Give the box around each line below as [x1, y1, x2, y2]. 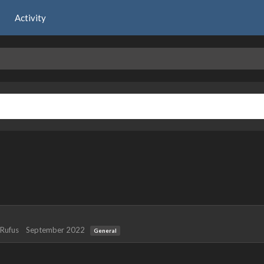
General [93, 227, 117, 234]
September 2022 [26, 225, 85, 235]
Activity [15, 12, 46, 23]
